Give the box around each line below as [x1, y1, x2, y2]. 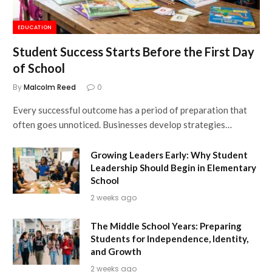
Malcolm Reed [24, 82, 76, 93]
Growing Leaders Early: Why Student [90, 149, 248, 161]
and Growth [90, 246, 141, 257]
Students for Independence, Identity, [90, 233, 248, 245]
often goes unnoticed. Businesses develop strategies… [13, 119, 232, 131]
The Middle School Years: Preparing [90, 220, 242, 232]
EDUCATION [18, 24, 52, 32]
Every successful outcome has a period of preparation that [13, 104, 247, 116]
